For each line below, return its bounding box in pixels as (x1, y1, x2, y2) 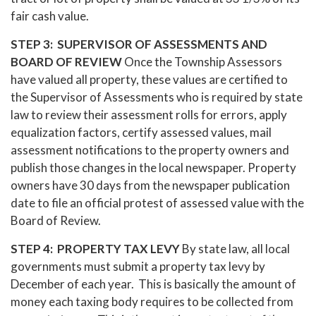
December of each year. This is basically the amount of (11, 276, 296, 291)
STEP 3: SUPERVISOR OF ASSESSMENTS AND (11, 36, 267, 51)
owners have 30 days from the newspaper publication (11, 177, 290, 193)
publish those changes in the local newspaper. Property (11, 159, 296, 175)
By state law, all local (180, 241, 290, 256)
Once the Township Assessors (122, 54, 282, 69)
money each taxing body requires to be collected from (11, 293, 293, 309)
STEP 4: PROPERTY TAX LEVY (11, 241, 180, 256)
